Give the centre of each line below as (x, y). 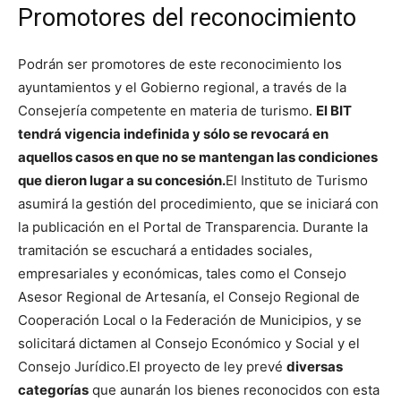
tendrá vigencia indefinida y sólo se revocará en (173, 133)
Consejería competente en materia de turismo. (167, 110)
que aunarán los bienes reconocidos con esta (234, 389)
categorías (53, 389)
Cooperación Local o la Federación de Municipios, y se (190, 320)
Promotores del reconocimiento (187, 17)
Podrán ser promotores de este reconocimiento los (180, 64)
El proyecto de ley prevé (208, 366)
